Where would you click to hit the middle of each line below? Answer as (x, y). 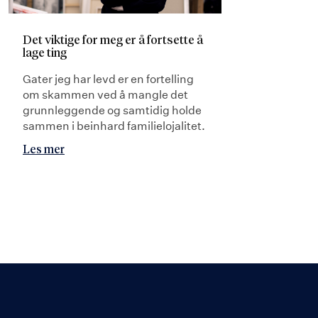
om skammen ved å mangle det (105, 94)
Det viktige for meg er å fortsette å (113, 40)
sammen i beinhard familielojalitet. (114, 125)
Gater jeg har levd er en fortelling (108, 78)
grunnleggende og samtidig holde (112, 110)
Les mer (44, 149)
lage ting (45, 53)
